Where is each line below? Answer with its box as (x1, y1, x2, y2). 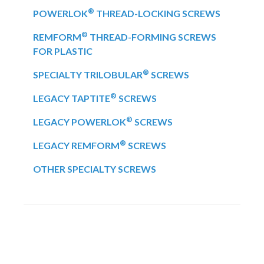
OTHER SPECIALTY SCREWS (33, 163, 156, 174)
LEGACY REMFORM (33, 140, 120, 151)
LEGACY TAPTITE (33, 93, 110, 104)
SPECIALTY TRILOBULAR (33, 69, 143, 80)
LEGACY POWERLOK (33, 116, 126, 127)
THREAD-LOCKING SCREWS (94, 8, 220, 19)
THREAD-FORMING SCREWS (88, 31, 216, 42)
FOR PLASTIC (33, 45, 93, 57)
